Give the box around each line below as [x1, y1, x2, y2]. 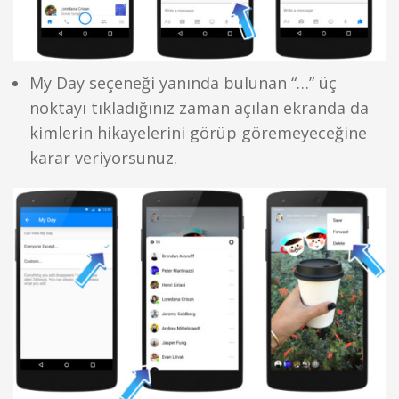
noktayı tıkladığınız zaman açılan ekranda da [28, 96, 369, 118]
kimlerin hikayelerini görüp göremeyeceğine [28, 121, 367, 143]
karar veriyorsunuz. [28, 146, 177, 168]
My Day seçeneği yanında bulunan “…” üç [28, 71, 337, 94]
